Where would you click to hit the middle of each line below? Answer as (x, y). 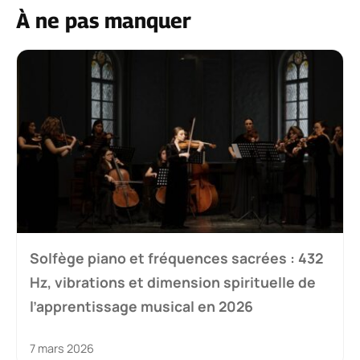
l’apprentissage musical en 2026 (141, 307)
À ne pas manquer (104, 20)
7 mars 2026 (62, 349)
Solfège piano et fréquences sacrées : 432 (176, 258)
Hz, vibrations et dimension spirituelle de (173, 282)
